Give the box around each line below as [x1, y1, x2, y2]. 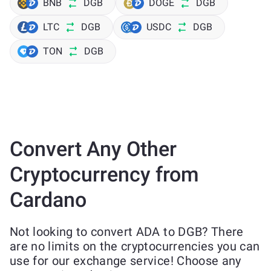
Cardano [10, 188, 87, 212]
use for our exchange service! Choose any [10, 253, 241, 268]
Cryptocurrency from [10, 162, 199, 186]
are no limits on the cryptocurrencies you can [10, 239, 260, 253]
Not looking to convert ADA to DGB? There [10, 224, 244, 239]
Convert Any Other [10, 137, 177, 161]
